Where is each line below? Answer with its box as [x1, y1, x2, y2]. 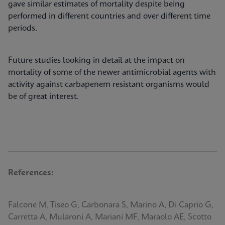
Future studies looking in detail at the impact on [8, 56, 185, 65]
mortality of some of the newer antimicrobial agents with [8, 68, 216, 77]
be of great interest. [8, 92, 79, 101]
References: [8, 169, 54, 177]
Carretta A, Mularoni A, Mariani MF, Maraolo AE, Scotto [8, 213, 211, 221]
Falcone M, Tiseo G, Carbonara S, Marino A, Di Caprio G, [8, 201, 213, 209]
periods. [8, 24, 37, 33]
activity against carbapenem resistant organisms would [8, 80, 209, 89]
